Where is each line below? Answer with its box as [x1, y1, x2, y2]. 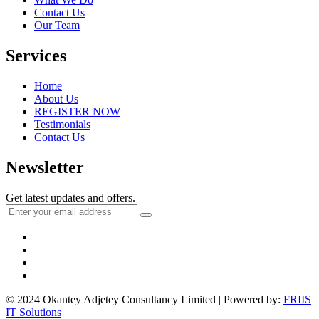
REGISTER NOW [34, 105, 120, 118]
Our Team [34, 19, 80, 32]
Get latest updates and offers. [6, 192, 135, 204]
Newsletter [6, 158, 84, 177]
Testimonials [34, 118, 90, 131]
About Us [34, 93, 78, 105]
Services [6, 46, 66, 66]
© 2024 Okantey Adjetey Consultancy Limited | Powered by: [6, 293, 283, 306]
